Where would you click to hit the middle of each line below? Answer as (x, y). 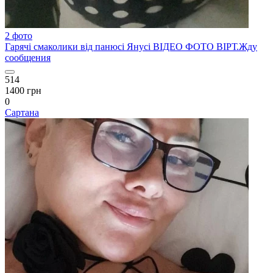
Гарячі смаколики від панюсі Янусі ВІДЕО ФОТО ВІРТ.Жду (131, 47)
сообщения (28, 58)
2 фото (19, 36)
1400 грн (23, 90)
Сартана (22, 112)
